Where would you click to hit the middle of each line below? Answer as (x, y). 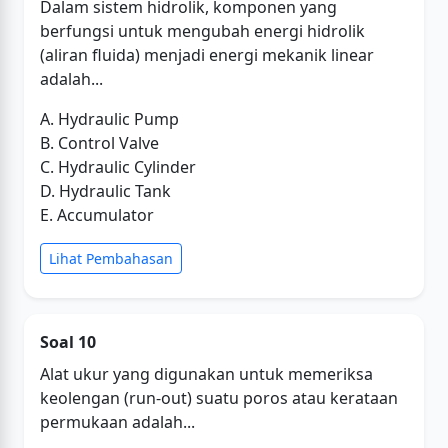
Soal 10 (68, 342)
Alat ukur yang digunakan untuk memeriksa (206, 374)
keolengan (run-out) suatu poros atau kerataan (219, 398)
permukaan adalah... (117, 422)
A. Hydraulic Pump (109, 119)
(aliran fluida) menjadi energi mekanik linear (207, 55)
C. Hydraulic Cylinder (118, 167)
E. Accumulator (97, 215)
